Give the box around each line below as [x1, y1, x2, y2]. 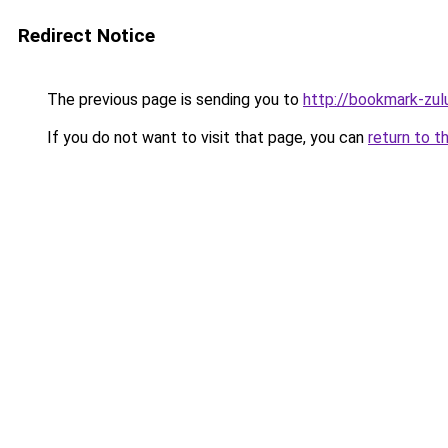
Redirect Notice [18, 24, 155, 47]
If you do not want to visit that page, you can [43, 128, 368, 147]
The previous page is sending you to [43, 90, 303, 109]
